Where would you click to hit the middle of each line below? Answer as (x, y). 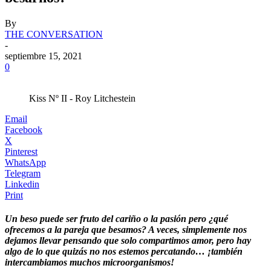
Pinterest (21, 151)
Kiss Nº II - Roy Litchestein (82, 98)
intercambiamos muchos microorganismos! (90, 263)
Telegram (23, 173)
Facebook (24, 129)
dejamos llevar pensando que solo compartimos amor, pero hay (128, 241)
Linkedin (22, 184)
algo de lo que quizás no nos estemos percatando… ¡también (124, 252)
